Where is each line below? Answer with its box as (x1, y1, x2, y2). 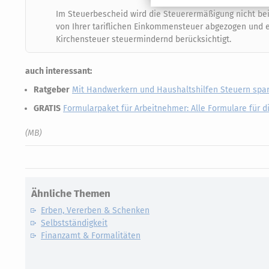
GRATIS (34, 103, 61, 113)
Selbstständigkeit (41, 217, 107, 228)
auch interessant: (25, 65, 92, 76)
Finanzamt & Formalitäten (41, 230, 141, 241)
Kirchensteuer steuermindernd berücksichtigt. (56, 34, 231, 44)
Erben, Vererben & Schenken (41, 205, 150, 216)
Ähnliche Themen (31, 187, 110, 200)
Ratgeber (34, 84, 70, 95)
